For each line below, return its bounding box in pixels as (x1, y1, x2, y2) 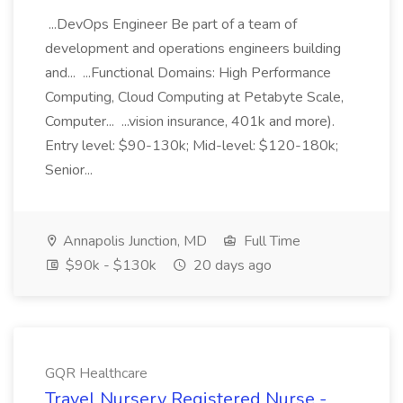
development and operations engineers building (45, 39, 341, 58)
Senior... (45, 160, 96, 180)
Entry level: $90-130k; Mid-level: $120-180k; (45, 136, 338, 156)
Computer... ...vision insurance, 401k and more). (45, 112, 335, 131)
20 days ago (190, 255, 272, 275)
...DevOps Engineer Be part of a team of (45, 14, 297, 34)
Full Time (240, 231, 300, 251)
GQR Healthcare (45, 363, 148, 383)
